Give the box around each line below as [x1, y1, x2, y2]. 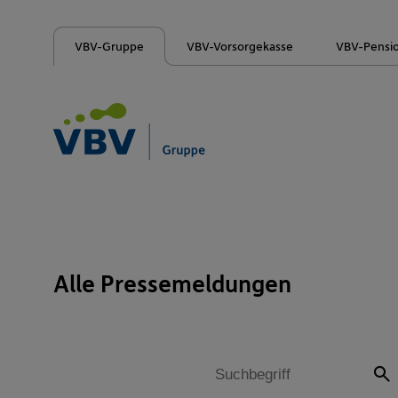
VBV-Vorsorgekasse [186, 36, 293, 54]
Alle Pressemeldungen [53, 267, 291, 299]
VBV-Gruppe [74, 36, 144, 54]
